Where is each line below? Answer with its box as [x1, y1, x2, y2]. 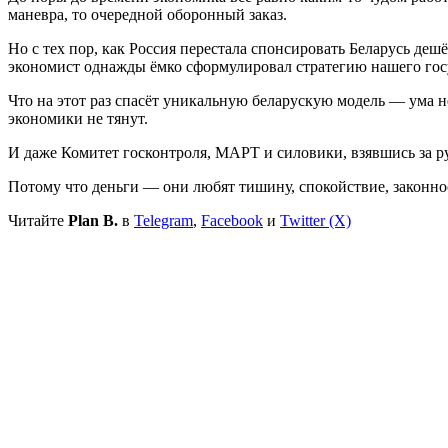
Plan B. [68, 211, 118, 229]
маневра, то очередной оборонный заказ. [8, 5, 287, 23]
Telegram [134, 211, 193, 229]
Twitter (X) [280, 211, 351, 229]
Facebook [201, 211, 263, 229]
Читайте [8, 211, 68, 229]
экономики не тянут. [8, 109, 148, 127]
